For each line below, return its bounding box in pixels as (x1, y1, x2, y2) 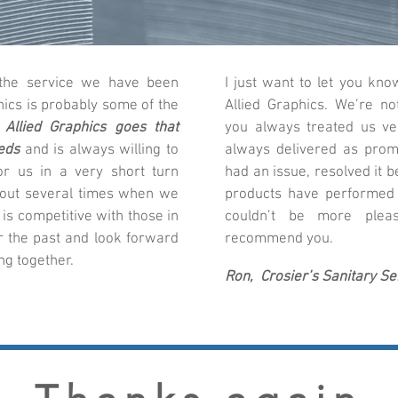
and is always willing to (20, 141, 179, 159)
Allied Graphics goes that (5, 119, 179, 137)
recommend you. (225, 230, 333, 248)
